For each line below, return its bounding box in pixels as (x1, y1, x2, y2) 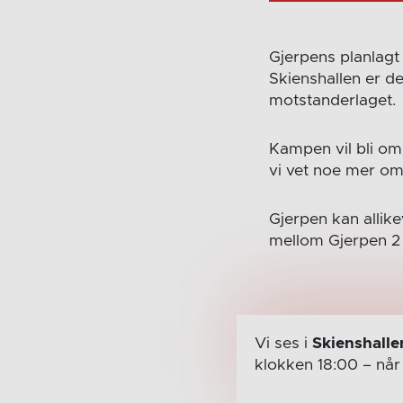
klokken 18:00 (254, 356, 358, 373)
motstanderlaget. (269, 92, 397, 109)
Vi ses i (254, 335, 312, 352)
